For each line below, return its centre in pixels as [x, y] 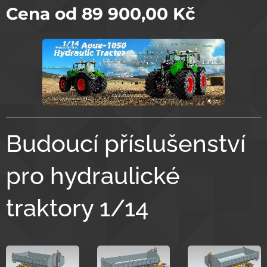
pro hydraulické [93, 175]
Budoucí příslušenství [126, 143]
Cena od [44, 14]
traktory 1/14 [77, 207]
